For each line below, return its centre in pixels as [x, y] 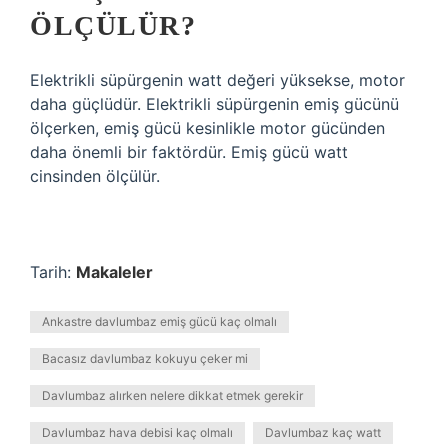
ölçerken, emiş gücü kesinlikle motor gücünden [207, 128]
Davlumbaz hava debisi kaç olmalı [137, 432]
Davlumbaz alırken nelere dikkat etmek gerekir [172, 395]
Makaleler [114, 272]
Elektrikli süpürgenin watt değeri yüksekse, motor [217, 80]
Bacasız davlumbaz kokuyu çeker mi [145, 358]
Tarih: [53, 272]
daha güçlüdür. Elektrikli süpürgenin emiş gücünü [214, 104]
